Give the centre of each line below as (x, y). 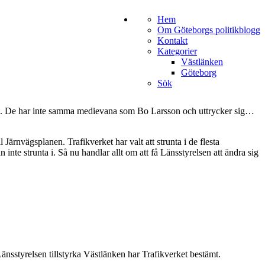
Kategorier (177, 51)
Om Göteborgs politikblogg (209, 30)
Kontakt (172, 41)
